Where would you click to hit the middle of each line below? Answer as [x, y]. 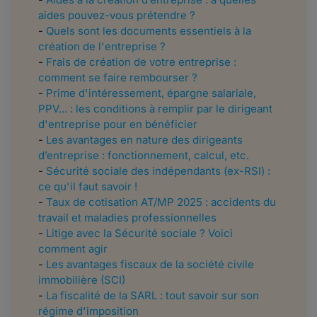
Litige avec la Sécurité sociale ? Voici [139, 234]
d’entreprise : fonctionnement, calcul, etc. [144, 156]
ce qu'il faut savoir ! [88, 187]
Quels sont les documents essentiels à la [149, 31]
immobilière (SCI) [82, 280]
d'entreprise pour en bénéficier [118, 125]
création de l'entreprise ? [102, 47]
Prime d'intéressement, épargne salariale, [151, 93]
